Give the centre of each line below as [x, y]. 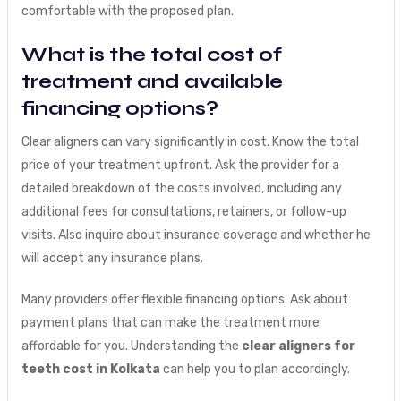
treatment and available [152, 81]
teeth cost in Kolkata [90, 369]
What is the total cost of [151, 54]
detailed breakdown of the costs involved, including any [181, 188]
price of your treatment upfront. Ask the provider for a [180, 165]
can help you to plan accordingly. [255, 369]
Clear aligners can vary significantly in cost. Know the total [190, 141]
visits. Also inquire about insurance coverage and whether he [196, 235]
